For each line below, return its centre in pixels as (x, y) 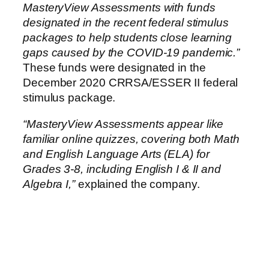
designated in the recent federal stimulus (126, 23)
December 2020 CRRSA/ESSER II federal (131, 83)
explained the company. (137, 184)
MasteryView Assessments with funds (119, 8)
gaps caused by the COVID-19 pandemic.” (131, 53)
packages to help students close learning (127, 38)
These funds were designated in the (114, 68)
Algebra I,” (49, 184)
